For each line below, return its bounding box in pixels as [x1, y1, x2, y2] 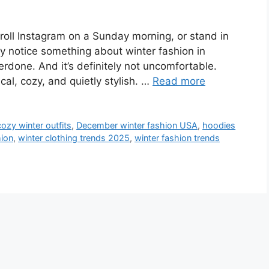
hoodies [202, 120, 236, 131]
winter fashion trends [134, 133, 220, 144]
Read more [153, 75, 205, 88]
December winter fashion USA [76, 120, 198, 131]
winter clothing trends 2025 [18, 133, 130, 144]
